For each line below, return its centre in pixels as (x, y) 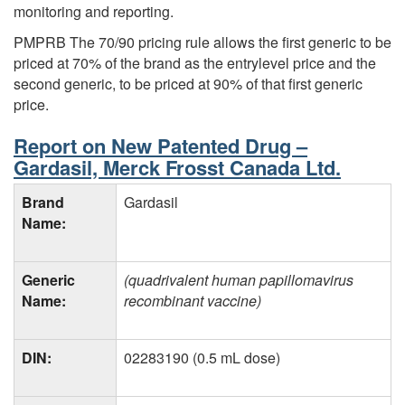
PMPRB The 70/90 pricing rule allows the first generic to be (202, 42)
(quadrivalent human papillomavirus (239, 279)
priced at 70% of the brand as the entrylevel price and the (195, 63)
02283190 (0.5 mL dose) (202, 357)
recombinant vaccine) (193, 300)
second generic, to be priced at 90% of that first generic (188, 84)
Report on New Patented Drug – (160, 146)
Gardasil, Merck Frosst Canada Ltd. (177, 168)
